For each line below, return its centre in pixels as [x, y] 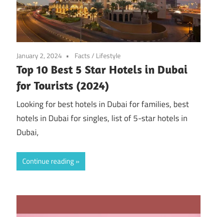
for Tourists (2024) [63, 85]
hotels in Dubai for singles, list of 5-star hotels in [102, 118]
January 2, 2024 [39, 55]
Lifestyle [108, 55]
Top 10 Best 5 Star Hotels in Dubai [102, 69]
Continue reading [48, 161]
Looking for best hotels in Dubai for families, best [103, 104]
